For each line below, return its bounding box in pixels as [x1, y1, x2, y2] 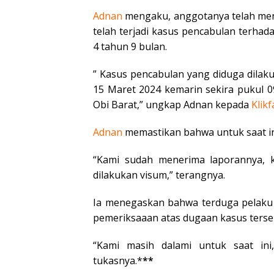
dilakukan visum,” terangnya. [93, 168, 225, 182]
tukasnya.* [93, 253, 143, 267]
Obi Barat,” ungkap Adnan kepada [93, 97, 251, 111]
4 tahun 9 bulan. [93, 39, 167, 53]
